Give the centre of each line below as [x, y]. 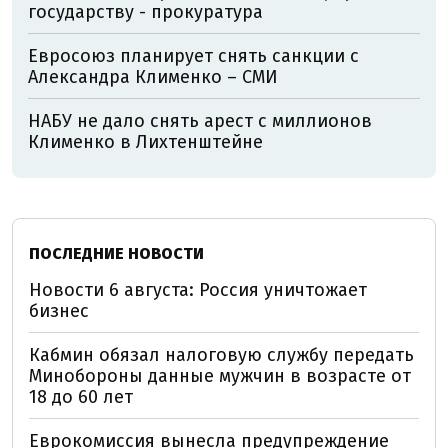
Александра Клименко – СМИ [153, 77]
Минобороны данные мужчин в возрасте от [220, 376]
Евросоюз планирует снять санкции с [193, 56]
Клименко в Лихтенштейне [145, 142]
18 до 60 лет [81, 397]
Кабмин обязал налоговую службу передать [221, 355]
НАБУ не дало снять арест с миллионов [200, 121]
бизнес [59, 311]
